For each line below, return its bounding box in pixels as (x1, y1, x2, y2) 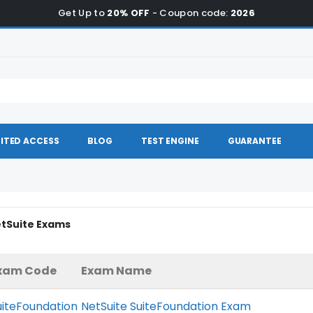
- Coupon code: (150, 6, 231, 20)
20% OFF (107, 6, 150, 20)
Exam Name (81, 263, 152, 279)
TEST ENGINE (141, 135, 199, 147)
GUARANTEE (227, 135, 282, 147)
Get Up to (57, 6, 108, 20)
